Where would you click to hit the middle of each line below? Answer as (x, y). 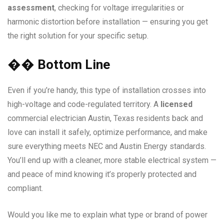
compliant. (25, 188)
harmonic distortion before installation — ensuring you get (108, 22)
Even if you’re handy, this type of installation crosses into (107, 90)
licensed (176, 104)
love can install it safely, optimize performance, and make (107, 132)
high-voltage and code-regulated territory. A (84, 104)
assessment (31, 8)
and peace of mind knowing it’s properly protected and (102, 174)
